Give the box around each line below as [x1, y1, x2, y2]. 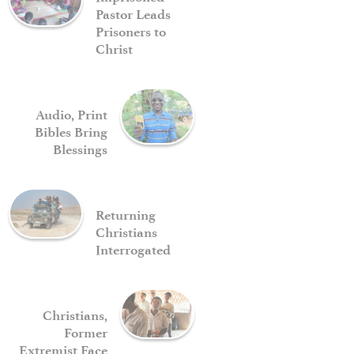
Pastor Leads [96, 6, 171, 22]
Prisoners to [96, 23, 167, 40]
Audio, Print [35, 106, 107, 122]
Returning [96, 206, 156, 223]
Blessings [52, 141, 107, 157]
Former [63, 324, 107, 341]
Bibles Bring [34, 123, 107, 140]
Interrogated [96, 241, 171, 258]
